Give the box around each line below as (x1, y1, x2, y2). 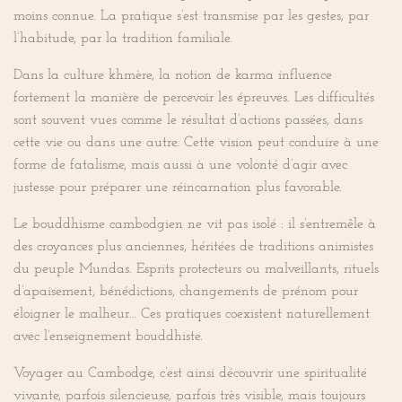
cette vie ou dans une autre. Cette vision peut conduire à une (13, 135, 379, 151)
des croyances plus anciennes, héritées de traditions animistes (13, 240, 373, 255)
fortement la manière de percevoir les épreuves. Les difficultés (13, 91, 374, 106)
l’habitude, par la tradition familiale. (13, 31, 232, 47)
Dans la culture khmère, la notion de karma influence (13, 68, 332, 83)
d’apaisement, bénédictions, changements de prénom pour (13, 284, 358, 300)
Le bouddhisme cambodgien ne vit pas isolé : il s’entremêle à (13, 217, 376, 232)
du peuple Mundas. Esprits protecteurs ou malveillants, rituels (13, 262, 379, 277)
